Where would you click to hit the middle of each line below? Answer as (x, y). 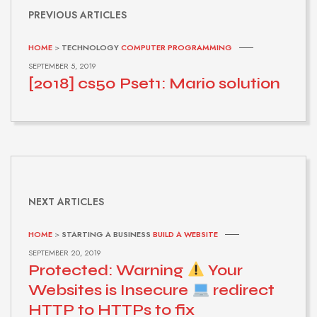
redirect (242, 290)
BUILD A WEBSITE (185, 234)
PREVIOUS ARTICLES (77, 15)
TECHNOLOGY (90, 47)
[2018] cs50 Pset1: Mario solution (154, 83)
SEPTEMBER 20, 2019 (65, 252)
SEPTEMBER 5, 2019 (62, 65)
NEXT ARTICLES (66, 201)
